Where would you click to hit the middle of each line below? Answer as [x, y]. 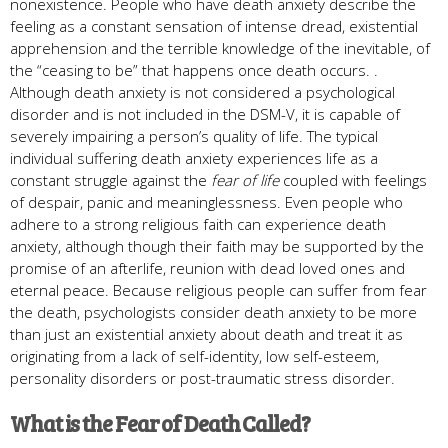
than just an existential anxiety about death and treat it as [206, 333]
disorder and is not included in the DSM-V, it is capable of [205, 113]
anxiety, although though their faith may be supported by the [217, 245]
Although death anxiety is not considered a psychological [202, 91]
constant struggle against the [110, 179]
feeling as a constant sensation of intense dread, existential [214, 25]
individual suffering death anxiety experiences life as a [194, 157]
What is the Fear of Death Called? [160, 422]
